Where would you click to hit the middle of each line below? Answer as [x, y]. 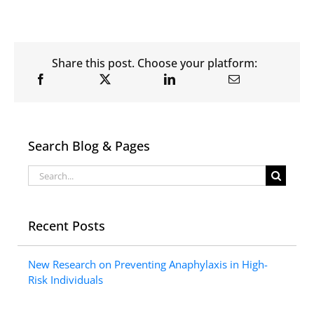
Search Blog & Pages [89, 146]
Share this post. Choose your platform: [154, 63]
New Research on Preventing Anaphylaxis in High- [148, 265]
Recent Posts [67, 226]
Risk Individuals [66, 280]
